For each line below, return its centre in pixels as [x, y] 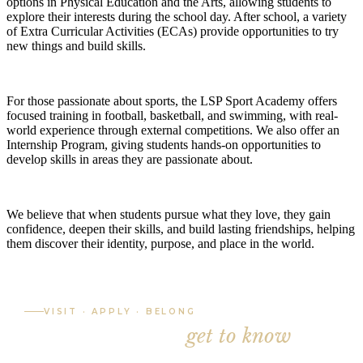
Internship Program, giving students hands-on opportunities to [164, 144]
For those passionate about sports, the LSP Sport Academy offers [172, 100]
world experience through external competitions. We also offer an [173, 130]
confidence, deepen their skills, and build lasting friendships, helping [181, 228]
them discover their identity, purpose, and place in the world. [160, 243]
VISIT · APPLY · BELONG [120, 311]
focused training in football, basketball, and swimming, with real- [172, 115]
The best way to [105, 335]
